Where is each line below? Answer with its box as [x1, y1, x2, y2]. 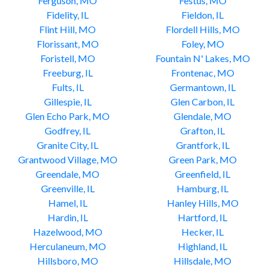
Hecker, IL [181, 226, 224, 237]
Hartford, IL [178, 212, 227, 223]
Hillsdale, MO [174, 255, 231, 266]
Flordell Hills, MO [165, 24, 240, 35]
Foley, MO [181, 38, 224, 49]
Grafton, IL [180, 125, 225, 136]
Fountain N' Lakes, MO [155, 52, 250, 64]
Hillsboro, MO [37, 255, 98, 266]
